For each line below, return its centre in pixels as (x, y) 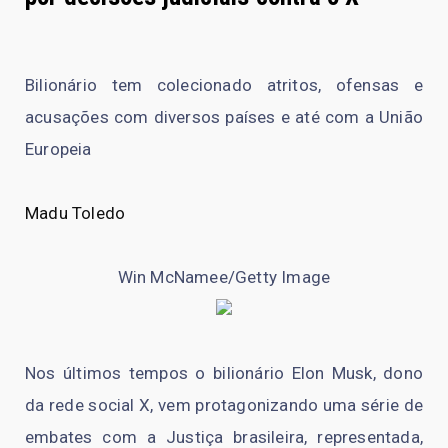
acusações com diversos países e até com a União (224, 116)
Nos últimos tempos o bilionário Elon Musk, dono (224, 372)
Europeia (58, 148)
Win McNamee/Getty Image (224, 276)
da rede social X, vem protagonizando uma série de (224, 404)
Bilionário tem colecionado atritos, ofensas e (224, 84)
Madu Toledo (75, 212)
